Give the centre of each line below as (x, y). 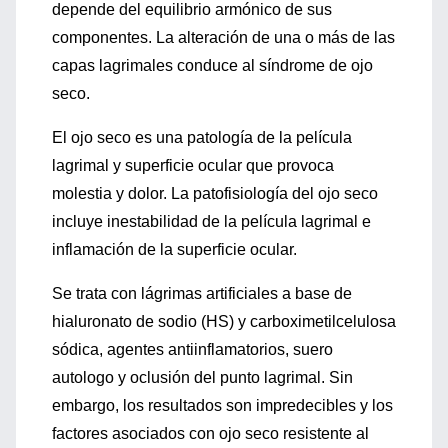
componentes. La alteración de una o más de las (223, 37)
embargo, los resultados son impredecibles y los (222, 405)
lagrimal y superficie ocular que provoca (193, 165)
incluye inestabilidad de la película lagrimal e (211, 221)
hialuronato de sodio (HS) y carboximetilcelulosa (224, 321)
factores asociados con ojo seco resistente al (210, 433)
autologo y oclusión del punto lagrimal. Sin (202, 377)
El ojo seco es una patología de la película (202, 137)
